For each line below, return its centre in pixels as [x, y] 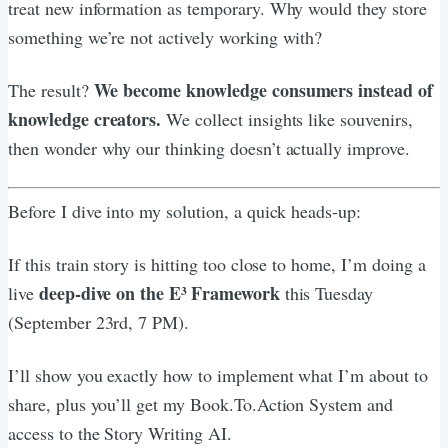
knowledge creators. [85, 118]
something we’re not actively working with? [165, 36]
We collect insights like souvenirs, [287, 118]
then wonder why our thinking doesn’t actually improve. [209, 147]
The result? [51, 89]
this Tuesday [326, 292]
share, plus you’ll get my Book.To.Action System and [200, 403]
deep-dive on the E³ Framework [159, 292]
